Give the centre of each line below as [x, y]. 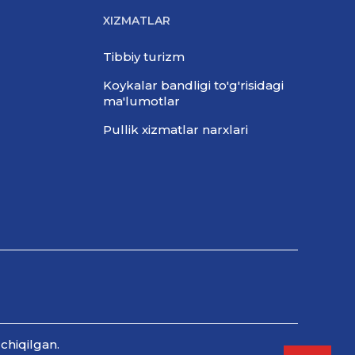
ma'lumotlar [141, 101]
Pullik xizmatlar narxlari [176, 130]
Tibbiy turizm [144, 57]
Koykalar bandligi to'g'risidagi [193, 85]
